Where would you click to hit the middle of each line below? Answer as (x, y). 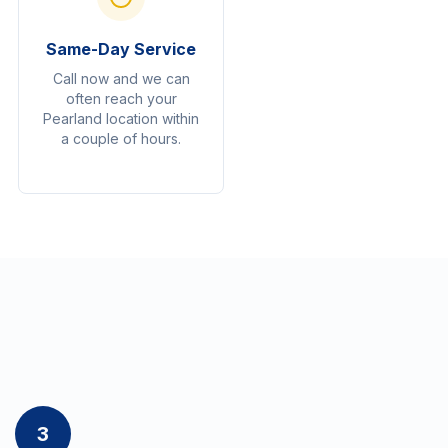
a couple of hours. (121, 138)
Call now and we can (121, 78)
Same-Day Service (121, 49)
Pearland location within (121, 118)
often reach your (121, 98)
